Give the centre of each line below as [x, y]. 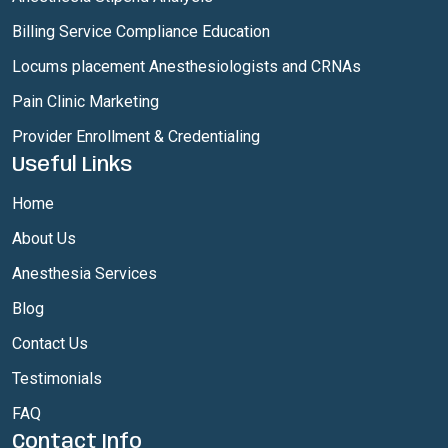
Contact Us [50, 343]
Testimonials [57, 378]
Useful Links [72, 165]
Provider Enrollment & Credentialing [136, 136]
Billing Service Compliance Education [141, 31]
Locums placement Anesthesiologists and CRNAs [186, 66]
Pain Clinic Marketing [85, 101]
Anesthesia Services [84, 273]
